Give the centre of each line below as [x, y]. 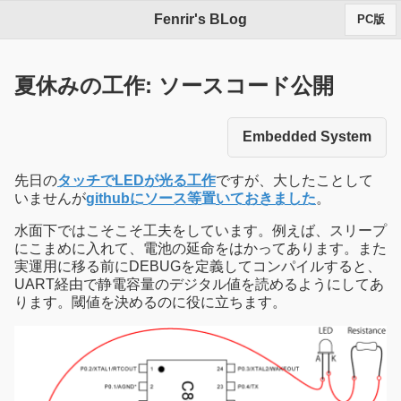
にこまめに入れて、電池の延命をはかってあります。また [200, 248]
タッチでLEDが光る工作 [137, 180]
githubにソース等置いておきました [201, 198]
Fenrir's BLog [200, 20]
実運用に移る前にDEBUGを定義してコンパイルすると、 [198, 266]
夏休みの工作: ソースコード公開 [174, 86]
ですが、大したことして [294, 180]
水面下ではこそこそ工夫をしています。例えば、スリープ [200, 230]
